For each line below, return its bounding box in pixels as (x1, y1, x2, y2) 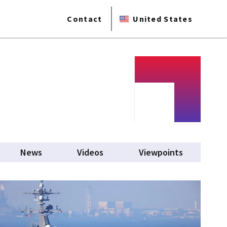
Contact (67, 14, 102, 24)
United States (133, 14, 193, 24)
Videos (77, 146, 104, 158)
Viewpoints (139, 146, 183, 158)
